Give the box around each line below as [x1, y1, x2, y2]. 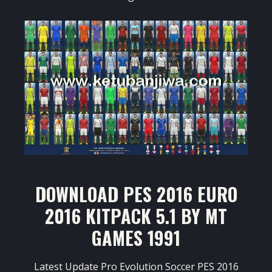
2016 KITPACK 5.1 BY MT [45, 202, 227, 230]
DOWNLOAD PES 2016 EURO [35, 180, 237, 208]
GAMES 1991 [92, 224, 180, 252]
